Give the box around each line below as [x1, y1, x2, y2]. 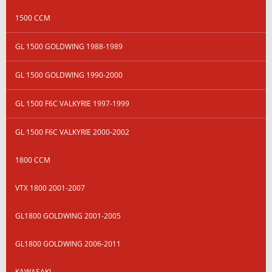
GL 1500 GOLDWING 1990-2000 [15, 69, 123, 80]
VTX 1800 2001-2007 [15, 182, 85, 193]
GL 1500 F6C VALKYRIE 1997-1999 [15, 98, 129, 109]
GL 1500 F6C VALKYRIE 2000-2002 [15, 126, 129, 137]
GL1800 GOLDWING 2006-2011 [15, 238, 121, 249]
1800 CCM [15, 154, 50, 165]
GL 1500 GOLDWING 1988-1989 [15, 41, 123, 52]
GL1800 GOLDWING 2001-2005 [15, 210, 121, 221]
